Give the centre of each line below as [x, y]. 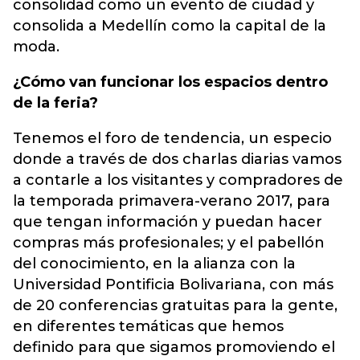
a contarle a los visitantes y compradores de [178, 180]
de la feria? [55, 103]
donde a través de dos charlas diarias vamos [177, 159]
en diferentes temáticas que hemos [148, 326]
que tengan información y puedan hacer [168, 222]
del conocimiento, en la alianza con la [154, 264]
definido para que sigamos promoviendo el [174, 347]
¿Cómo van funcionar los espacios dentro [170, 82]
